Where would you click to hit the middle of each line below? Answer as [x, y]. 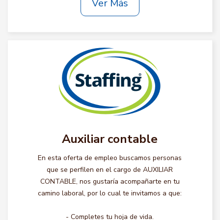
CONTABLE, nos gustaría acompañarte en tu [110, 181]
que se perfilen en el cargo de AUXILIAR [110, 170]
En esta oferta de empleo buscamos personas [110, 158]
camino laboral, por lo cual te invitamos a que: [110, 193]
